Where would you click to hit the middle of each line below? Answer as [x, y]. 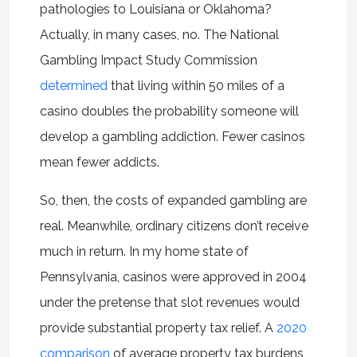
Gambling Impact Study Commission [148, 60]
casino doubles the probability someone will [169, 111]
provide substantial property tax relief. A [158, 328]
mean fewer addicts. [99, 162]
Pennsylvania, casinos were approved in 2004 [173, 277]
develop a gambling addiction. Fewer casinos [172, 136]
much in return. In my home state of [144, 251]
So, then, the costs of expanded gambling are [173, 200]
